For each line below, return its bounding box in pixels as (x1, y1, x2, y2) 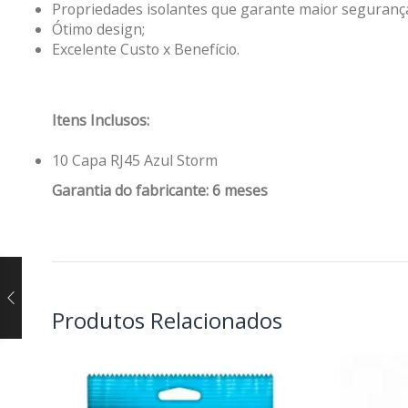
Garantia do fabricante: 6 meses (52, 180, 268, 201)
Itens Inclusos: (52, 110, 149, 131)
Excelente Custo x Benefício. (52, 39, 240, 60)
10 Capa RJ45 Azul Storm (52, 150, 218, 171)
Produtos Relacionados (52, 305, 282, 336)
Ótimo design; (52, 19, 145, 40)
